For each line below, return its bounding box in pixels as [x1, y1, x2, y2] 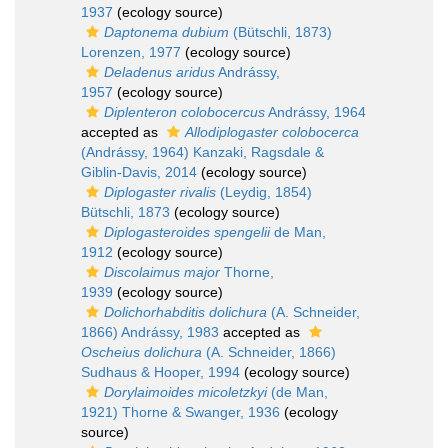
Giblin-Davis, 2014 [81, 164, 197, 181]
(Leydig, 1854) [216, 184, 312, 201]
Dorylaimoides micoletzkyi [104, 384, 267, 401]
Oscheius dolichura [81, 344, 202, 361]
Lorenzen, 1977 [81, 44, 181, 61]
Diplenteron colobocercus [104, 104, 265, 121]
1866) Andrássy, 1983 [81, 324, 219, 341]
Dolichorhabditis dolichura [104, 304, 267, 321]
